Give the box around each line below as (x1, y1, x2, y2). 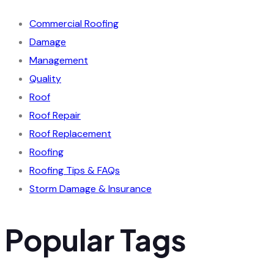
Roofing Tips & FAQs (29, 163, 120, 177)
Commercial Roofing (29, 17, 119, 30)
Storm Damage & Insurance (29, 182, 152, 195)
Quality (29, 72, 61, 85)
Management (29, 53, 88, 67)
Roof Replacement (29, 127, 111, 140)
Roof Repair (29, 108, 81, 122)
